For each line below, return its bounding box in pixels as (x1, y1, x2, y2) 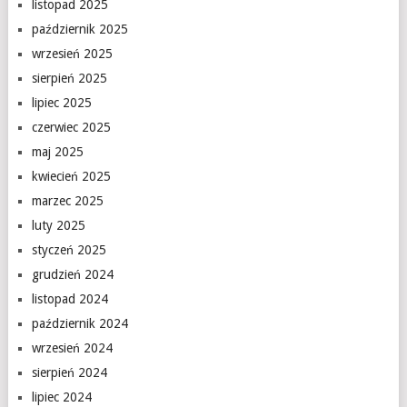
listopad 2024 (31, 292, 108, 306)
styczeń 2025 (31, 243, 106, 257)
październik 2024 (31, 316, 128, 331)
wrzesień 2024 (31, 341, 113, 355)
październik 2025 (31, 22, 128, 36)
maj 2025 (31, 144, 84, 159)
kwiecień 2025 (31, 169, 111, 184)
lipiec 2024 (31, 390, 92, 404)
